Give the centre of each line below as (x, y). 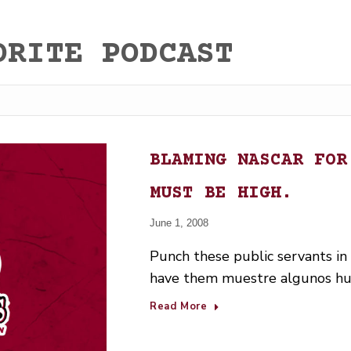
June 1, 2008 (179, 223)
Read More (179, 306)
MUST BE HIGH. (221, 194)
